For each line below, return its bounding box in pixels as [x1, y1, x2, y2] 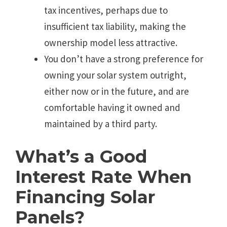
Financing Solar [15, 186, 155, 208]
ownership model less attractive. [44, 36, 177, 49]
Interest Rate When [15, 166, 192, 187]
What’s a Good [15, 145, 147, 167]
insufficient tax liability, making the [44, 20, 186, 33]
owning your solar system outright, [44, 69, 186, 82]
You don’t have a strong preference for [44, 53, 203, 65]
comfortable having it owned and [44, 101, 180, 114]
